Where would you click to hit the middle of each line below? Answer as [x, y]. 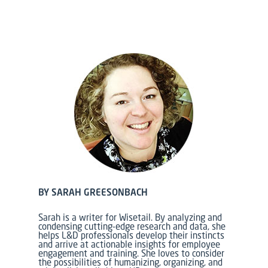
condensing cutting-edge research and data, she [132, 226]
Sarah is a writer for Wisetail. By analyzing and [130, 217]
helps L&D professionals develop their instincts [132, 235]
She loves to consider [183, 253]
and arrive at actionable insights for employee [130, 244]
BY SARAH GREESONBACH [93, 192]
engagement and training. [90, 253]
